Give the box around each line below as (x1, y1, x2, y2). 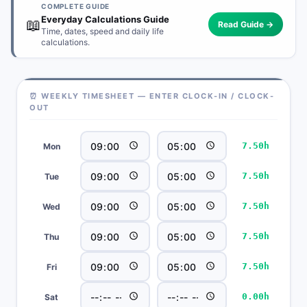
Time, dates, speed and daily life (41, 26, 164, 36)
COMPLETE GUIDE (41, 2, 110, 10)
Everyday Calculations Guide (41, 14, 169, 25)
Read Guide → (218, 19, 273, 29)
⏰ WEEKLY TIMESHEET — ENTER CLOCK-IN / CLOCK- (29, 91, 274, 101)
